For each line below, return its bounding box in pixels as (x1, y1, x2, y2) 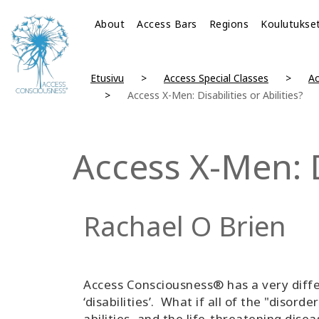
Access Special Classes (163, 71, 268, 85)
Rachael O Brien (83, 207, 286, 244)
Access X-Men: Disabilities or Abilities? (127, 88, 303, 102)
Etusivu (90, 71, 124, 85)
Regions (209, 17, 249, 31)
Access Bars (137, 17, 197, 31)
